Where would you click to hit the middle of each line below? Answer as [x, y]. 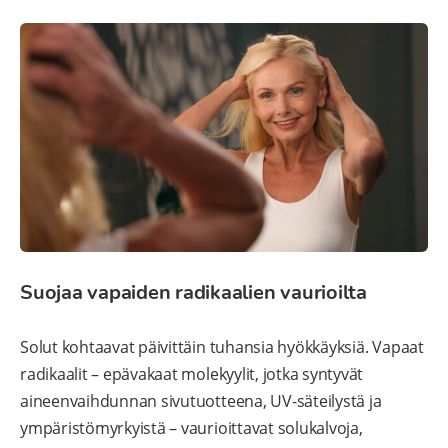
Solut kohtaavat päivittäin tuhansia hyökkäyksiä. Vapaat [222, 347]
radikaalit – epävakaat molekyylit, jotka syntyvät [192, 374]
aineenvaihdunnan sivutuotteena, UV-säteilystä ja [201, 401]
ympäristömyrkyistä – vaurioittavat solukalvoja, [191, 428]
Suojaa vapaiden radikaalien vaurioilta [193, 293]
